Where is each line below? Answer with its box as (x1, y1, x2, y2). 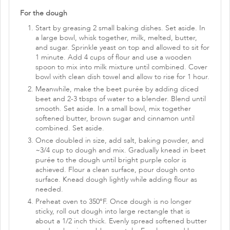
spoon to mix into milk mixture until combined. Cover (35, 62, 207, 72)
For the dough (20, 8, 67, 18)
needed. (35, 184, 63, 195)
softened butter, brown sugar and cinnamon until (35, 113, 195, 124)
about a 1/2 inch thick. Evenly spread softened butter (35, 216, 207, 226)
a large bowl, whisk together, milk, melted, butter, (35, 33, 197, 43)
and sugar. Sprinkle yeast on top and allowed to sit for (35, 43, 209, 53)
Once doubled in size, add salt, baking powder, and (35, 136, 204, 146)
